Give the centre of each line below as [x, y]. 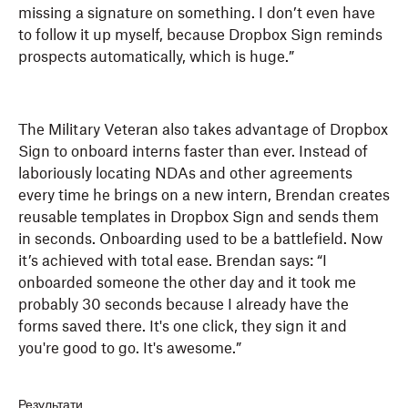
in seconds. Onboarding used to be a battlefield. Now [200, 240]
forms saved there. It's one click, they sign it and [183, 327]
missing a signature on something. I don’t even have [197, 14]
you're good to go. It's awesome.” [130, 349]
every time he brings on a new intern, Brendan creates [204, 196]
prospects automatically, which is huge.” [156, 58]
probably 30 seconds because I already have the [184, 306]
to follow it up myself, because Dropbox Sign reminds [200, 36]
